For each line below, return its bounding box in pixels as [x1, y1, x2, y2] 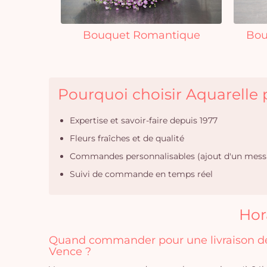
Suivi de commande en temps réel [70, 169, 213, 179]
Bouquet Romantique [82, 29, 200, 42]
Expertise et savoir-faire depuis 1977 [70, 115, 218, 126]
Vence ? [49, 245, 91, 258]
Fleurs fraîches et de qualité [70, 133, 184, 144]
